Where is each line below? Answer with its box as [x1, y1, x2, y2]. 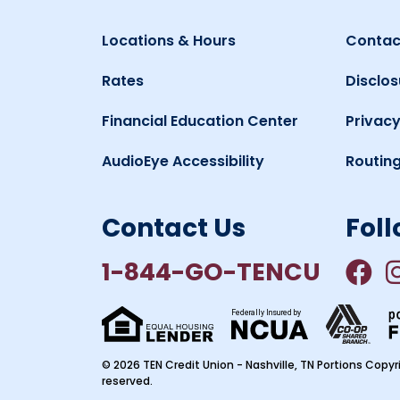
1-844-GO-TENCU [102, 255, 321, 289]
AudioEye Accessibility [102, 151, 264, 172]
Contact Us [102, 211, 246, 246]
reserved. [102, 372, 153, 388]
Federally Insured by [230, 308, 302, 318]
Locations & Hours [102, 30, 236, 52]
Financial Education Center [102, 111, 298, 132]
